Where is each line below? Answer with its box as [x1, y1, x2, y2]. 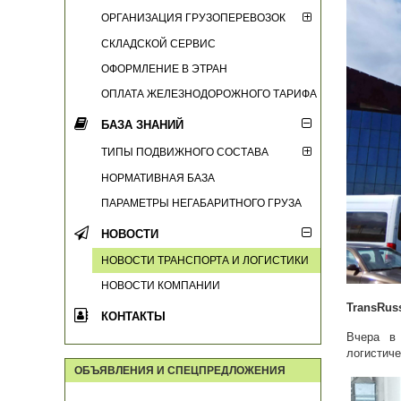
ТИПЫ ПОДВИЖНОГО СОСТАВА [101, 146, 269, 158]
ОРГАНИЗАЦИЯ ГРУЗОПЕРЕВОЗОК [101, 12, 286, 24]
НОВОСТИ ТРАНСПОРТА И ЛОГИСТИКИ [101, 254, 309, 267]
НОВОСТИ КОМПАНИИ [101, 279, 220, 292]
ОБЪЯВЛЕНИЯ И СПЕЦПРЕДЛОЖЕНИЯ [74, 364, 286, 377]
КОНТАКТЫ [101, 310, 166, 324]
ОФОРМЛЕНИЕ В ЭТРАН [101, 63, 227, 75]
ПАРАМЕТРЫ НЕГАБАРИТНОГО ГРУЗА [101, 197, 302, 209]
